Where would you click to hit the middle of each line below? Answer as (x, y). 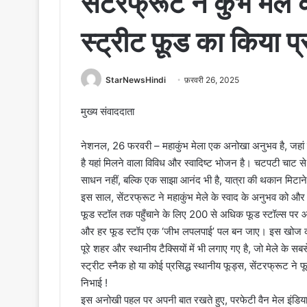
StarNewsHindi (136, 80)
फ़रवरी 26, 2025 (212, 80)
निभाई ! (94, 283)
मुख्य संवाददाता (108, 112)
